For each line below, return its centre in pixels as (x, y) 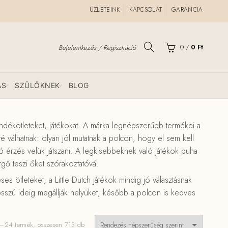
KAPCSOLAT (146, 10)
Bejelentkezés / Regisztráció (97, 47)
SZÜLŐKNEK (37, 85)
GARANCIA (187, 10)
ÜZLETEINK (105, 10)
